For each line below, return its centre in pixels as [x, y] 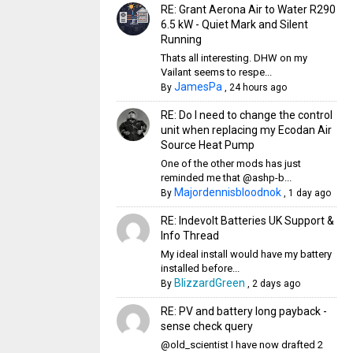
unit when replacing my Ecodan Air [246, 130]
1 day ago [309, 193]
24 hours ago [258, 87]
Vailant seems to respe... [216, 72]
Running [181, 39]
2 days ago [276, 284]
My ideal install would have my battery [246, 254]
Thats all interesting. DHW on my [234, 58]
